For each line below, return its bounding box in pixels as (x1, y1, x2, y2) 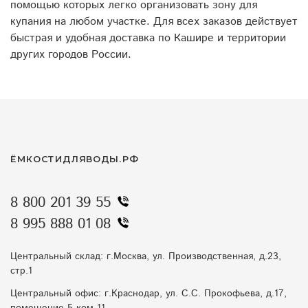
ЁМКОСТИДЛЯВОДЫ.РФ (10, 154, 139, 165)
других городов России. (10, 46, 131, 63)
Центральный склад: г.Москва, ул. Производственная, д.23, (10, 250, 281, 264)
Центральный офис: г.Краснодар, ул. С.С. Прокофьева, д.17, (10, 287, 287, 301)
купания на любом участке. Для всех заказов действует (10, 13, 298, 30)
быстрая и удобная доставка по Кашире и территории (10, 30, 286, 46)
